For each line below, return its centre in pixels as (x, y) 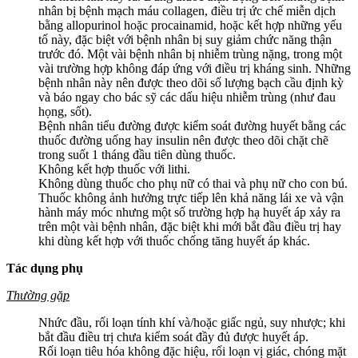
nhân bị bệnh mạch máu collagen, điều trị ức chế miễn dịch (187, 11)
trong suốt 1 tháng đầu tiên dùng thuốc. (137, 155)
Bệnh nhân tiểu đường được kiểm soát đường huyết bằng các (192, 126)
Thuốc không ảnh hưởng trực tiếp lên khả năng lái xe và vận (191, 198)
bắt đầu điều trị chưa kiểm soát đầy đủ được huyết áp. (173, 337)
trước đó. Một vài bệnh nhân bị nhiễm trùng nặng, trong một (190, 54)
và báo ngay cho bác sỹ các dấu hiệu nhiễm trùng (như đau (187, 97)
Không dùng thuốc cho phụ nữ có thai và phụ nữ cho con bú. (193, 184)
